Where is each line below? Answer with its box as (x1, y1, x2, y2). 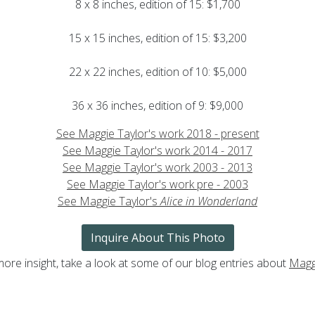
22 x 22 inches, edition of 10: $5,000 (68, 63, 247, 79)
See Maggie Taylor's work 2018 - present (56, 125, 259, 141)
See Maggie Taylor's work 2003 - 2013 (63, 159, 252, 175)
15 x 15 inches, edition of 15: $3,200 (68, 30, 247, 46)
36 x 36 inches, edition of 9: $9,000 (72, 97, 243, 113)
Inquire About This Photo (90, 229, 225, 245)
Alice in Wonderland (160, 193, 257, 209)
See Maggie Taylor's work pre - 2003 (67, 176, 248, 192)
